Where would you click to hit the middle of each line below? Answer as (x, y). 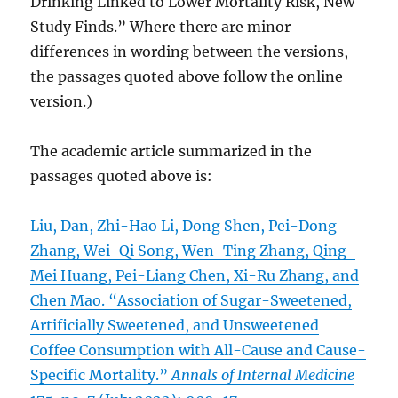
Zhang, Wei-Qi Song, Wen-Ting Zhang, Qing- (193, 251)
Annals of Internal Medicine (263, 375)
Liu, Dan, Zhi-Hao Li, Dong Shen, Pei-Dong (184, 226)
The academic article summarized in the (171, 151)
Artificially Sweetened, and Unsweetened (175, 326)
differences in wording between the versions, (190, 52)
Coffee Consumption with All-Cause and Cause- (199, 350)
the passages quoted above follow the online (187, 77)
